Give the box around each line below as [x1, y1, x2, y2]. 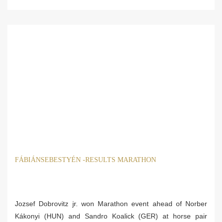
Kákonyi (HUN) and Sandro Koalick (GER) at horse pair [15, 212, 207, 220]
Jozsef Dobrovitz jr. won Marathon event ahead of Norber [15, 199, 207, 208]
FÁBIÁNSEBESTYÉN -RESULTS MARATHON [15, 156, 156, 164]
